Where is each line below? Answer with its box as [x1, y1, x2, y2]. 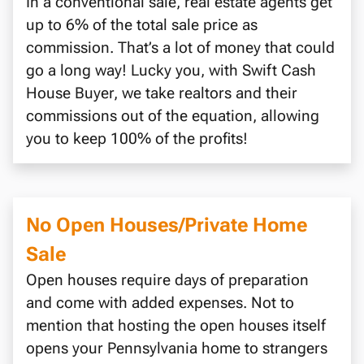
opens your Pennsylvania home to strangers [26, 339, 327, 358]
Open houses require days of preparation [26, 271, 309, 290]
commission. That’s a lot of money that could [26, 38, 335, 58]
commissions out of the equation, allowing [26, 106, 319, 126]
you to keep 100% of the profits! [26, 129, 248, 149]
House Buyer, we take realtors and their [26, 84, 297, 103]
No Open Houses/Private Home [26, 214, 307, 237]
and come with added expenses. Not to [26, 293, 294, 313]
